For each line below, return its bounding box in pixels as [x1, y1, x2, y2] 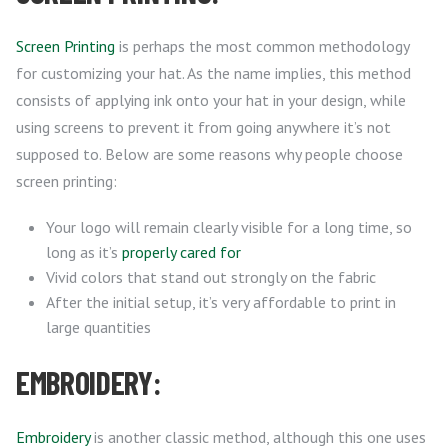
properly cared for [122, 241, 241, 262]
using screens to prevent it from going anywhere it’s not [16, 116, 391, 137]
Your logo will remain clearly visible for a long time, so [46, 216, 412, 237]
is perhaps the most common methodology [115, 35, 409, 56]
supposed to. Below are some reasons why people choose [16, 143, 403, 164]
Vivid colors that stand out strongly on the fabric [46, 266, 376, 287]
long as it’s [46, 241, 122, 262]
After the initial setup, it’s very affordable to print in [46, 291, 396, 312]
